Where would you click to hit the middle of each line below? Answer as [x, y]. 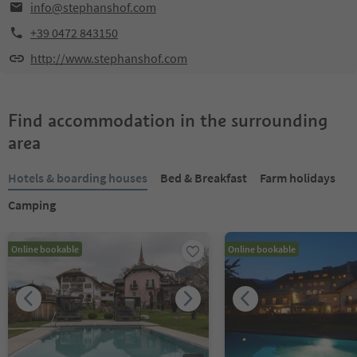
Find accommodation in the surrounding [168, 120]
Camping [32, 205]
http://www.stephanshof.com [109, 58]
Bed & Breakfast [204, 178]
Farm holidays [298, 178]
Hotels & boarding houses [78, 178]
